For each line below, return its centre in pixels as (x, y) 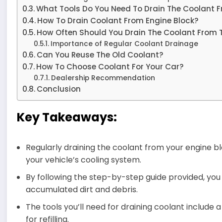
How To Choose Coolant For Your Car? (110, 66)
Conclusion (59, 89)
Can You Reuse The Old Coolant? (100, 55)
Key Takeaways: (67, 117)
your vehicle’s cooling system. (84, 160)
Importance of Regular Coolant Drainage (124, 44)
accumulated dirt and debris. (82, 189)
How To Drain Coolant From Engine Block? (118, 20)
